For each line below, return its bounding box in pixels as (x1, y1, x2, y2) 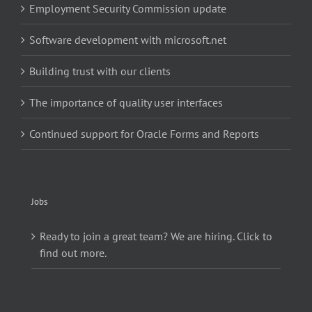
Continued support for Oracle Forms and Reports (29, 126, 259, 141)
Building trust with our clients (29, 63, 171, 78)
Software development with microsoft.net (29, 32, 226, 47)
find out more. (40, 245, 107, 260)
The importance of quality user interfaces (29, 95, 223, 109)
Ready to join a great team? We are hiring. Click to (40, 228, 272, 243)
